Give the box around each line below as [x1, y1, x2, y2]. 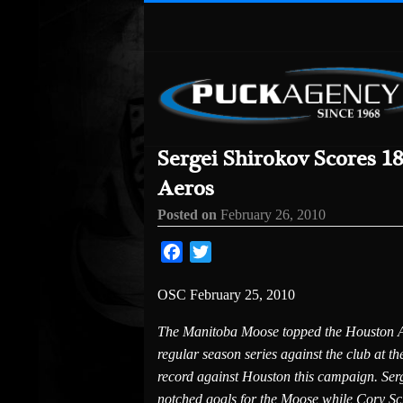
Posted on [157, 207, 220, 223]
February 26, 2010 [220, 207, 326, 223]
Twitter [211, 244, 252, 260]
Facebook [183, 244, 238, 260]
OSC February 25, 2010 [157, 287, 295, 303]
